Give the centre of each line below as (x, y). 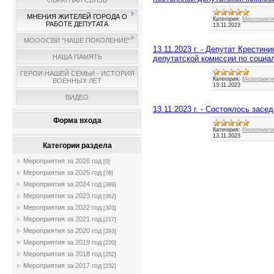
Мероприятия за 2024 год (62, 184)
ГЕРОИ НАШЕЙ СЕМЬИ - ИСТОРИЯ (77, 73)
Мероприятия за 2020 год (62, 231)
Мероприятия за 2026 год (62, 161)
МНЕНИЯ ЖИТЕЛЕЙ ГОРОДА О (77, 17)
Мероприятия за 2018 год (62, 254)
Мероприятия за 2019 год (62, 242)
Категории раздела (77, 146)
